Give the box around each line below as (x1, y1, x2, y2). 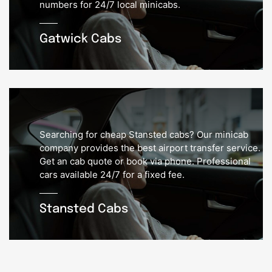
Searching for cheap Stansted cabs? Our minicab (39, 129, 248, 141)
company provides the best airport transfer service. (39, 142, 260, 154)
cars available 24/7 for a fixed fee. (39, 169, 185, 181)
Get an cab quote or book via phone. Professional (39, 155, 251, 168)
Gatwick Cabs (39, 33, 121, 46)
